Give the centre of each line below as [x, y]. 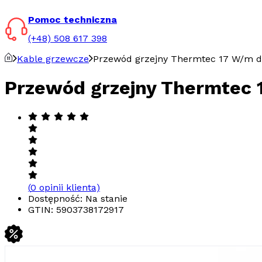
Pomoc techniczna [73, 20]
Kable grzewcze [53, 58]
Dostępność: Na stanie [78, 198]
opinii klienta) [68, 187]
